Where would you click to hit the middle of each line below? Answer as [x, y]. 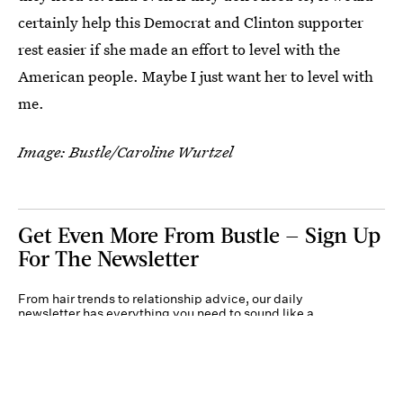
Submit [333, 386]
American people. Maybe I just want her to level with [196, 76]
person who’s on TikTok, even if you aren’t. [142, 328]
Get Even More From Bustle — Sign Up [199, 235]
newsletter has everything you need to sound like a [166, 313]
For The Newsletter [108, 258]
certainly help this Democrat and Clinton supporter [191, 22]
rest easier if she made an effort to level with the [179, 49]
